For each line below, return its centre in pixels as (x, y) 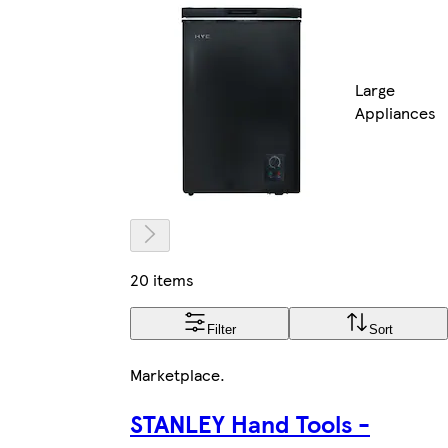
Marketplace (175, 374)
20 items (162, 279)
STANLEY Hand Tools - (250, 422)
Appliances (395, 113)
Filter (221, 329)
